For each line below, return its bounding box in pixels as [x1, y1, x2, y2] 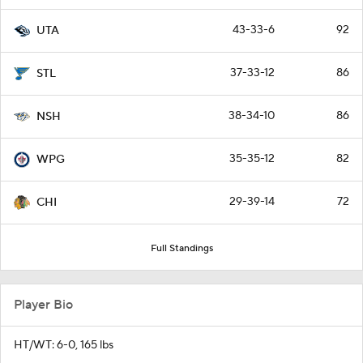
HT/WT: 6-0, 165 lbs [14, 337, 113, 352]
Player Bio [14, 296, 73, 313]
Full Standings [150, 241, 213, 254]
